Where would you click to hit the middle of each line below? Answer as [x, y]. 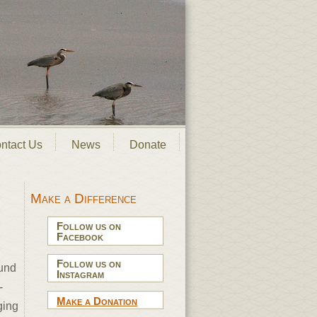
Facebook [80, 237]
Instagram [81, 274]
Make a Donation [97, 301]
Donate [148, 145]
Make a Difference [83, 198]
